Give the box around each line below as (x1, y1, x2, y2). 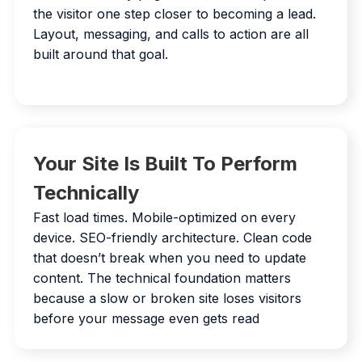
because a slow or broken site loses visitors (33, 289, 301, 306)
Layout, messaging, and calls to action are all (33, 25, 309, 42)
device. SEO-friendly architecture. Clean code (33, 229, 312, 246)
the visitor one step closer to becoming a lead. (33, 5, 316, 22)
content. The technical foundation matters (33, 269, 291, 286)
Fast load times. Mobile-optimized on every (33, 208, 296, 225)
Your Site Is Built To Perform (33, 151, 297, 175)
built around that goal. (33, 45, 168, 62)
